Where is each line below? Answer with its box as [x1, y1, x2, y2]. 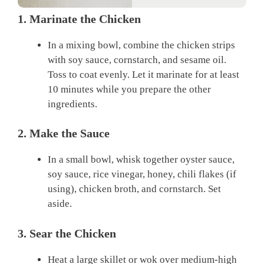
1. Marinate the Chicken [18, 12, 141, 25]
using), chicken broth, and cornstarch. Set [48, 183, 221, 195]
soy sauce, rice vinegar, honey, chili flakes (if [48, 169, 236, 180]
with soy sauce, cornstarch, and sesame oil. [48, 54, 226, 65]
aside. [48, 198, 72, 210]
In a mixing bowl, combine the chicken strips [48, 39, 235, 51]
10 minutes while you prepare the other [48, 83, 211, 95]
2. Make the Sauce [18, 127, 110, 140]
